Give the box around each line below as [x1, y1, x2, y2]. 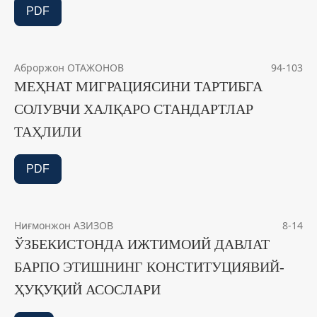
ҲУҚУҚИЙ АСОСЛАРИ [14, 282, 161, 298]
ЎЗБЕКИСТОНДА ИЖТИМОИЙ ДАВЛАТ [14, 236, 270, 253]
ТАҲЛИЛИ [14, 124, 81, 140]
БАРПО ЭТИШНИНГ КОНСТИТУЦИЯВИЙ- [14, 259, 284, 275]
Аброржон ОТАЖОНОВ [14, 61, 124, 75]
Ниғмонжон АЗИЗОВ [14, 219, 113, 233]
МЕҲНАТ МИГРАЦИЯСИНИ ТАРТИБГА [14, 79, 263, 95]
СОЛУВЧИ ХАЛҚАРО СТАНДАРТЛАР [14, 101, 253, 117]
